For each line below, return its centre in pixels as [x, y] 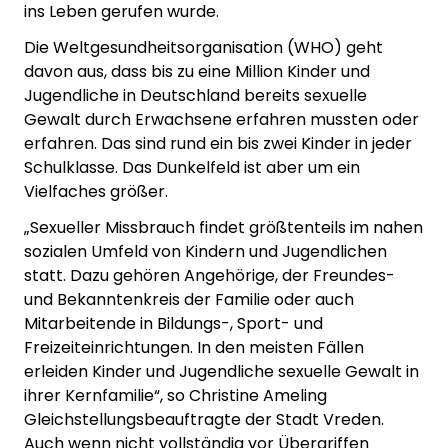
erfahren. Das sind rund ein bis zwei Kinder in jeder [218, 144]
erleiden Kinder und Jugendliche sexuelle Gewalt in [221, 372]
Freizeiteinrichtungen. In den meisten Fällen [194, 348]
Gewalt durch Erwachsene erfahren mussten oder [221, 120]
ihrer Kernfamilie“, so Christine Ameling [175, 396]
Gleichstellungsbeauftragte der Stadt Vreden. [204, 420]
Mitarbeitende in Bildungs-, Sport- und [173, 324]
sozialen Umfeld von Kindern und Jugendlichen [205, 252]
